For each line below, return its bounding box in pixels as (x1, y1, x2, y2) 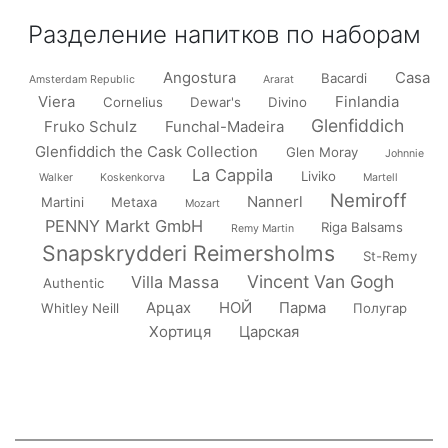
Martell (363, 171, 399, 184)
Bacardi (321, 70, 368, 86)
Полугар (353, 300, 408, 316)
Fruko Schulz (44, 117, 138, 136)
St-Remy (362, 248, 417, 264)
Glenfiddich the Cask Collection (35, 142, 259, 161)
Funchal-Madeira (164, 117, 284, 136)
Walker (38, 171, 73, 184)
